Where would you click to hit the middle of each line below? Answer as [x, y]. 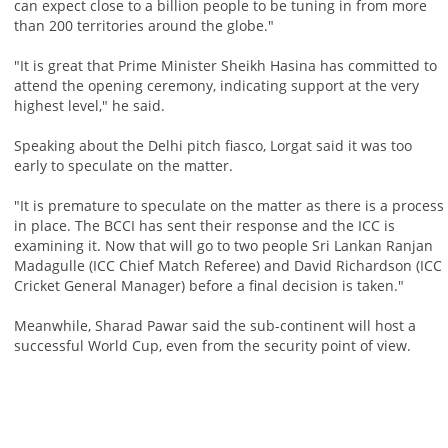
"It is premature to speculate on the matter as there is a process [228, 206]
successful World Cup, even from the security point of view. [212, 346]
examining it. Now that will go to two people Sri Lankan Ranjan [223, 246]
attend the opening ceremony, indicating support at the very [216, 86]
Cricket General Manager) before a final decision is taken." [208, 286]
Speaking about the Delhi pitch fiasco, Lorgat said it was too [212, 146]
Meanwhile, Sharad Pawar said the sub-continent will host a [214, 326]
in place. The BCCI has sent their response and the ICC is [204, 226]
